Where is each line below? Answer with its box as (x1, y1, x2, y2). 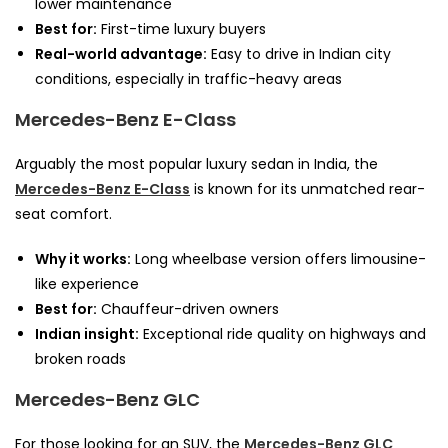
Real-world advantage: (35, 43, 207, 64)
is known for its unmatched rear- (190, 178, 425, 199)
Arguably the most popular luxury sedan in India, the (15, 153, 378, 174)
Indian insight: (35, 323, 139, 344)
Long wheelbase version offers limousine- (131, 248, 426, 269)
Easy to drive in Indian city (207, 43, 391, 64)
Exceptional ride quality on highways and (139, 323, 426, 344)
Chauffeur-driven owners (97, 298, 279, 319)
